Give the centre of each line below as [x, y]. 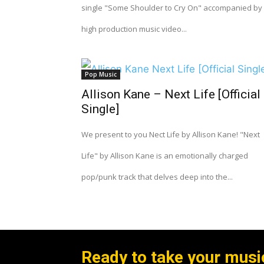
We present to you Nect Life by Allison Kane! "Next [171, 134]
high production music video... [134, 29]
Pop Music [101, 74]
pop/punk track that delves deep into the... [157, 177]
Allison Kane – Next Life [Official [171, 94]
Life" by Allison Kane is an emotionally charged [165, 156]
